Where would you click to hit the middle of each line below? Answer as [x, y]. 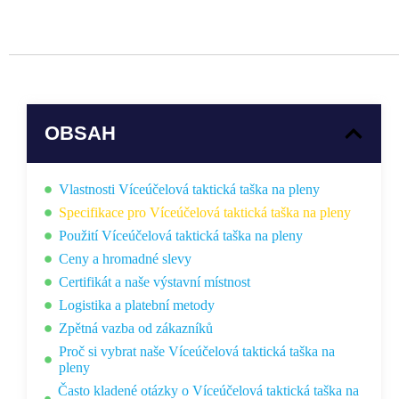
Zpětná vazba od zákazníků [136, 329]
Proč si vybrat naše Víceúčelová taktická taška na [196, 352]
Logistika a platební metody [137, 305]
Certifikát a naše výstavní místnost [155, 282]
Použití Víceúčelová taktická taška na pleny [181, 236]
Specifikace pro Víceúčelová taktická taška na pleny [205, 213]
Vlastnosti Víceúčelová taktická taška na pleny [189, 190]
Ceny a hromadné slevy [125, 259]
